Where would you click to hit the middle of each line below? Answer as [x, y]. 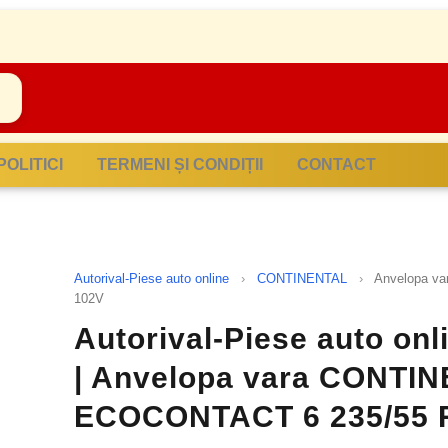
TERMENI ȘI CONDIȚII [180, 164]
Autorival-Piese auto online [151, 278]
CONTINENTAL [302, 278]
